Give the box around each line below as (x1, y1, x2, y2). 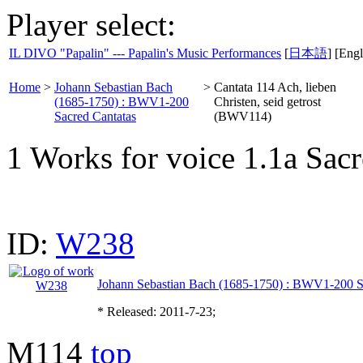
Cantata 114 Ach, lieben (214, 80, 336, 94)
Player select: (6, 7, 176, 42)
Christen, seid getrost (214, 95, 321, 109)
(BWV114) (214, 109, 271, 123)
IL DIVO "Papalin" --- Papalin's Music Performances (9, 46, 281, 60)
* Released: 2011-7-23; (97, 305, 216, 318)
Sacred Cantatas (54, 109, 136, 123)
